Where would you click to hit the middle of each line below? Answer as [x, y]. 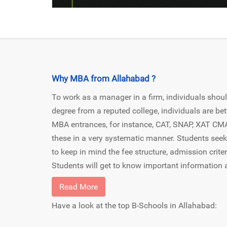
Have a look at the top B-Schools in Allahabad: [134, 205]
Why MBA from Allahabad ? [104, 78]
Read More [79, 186]
